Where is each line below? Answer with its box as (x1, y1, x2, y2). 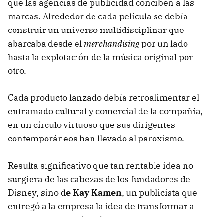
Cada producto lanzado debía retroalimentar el (8, 92, 199, 103)
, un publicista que (122, 186, 197, 198)
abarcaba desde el (8, 37, 84, 49)
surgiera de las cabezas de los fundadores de (8, 173, 190, 185)
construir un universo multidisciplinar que (8, 24, 184, 35)
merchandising (84, 37, 141, 49)
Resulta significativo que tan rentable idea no (8, 159, 193, 171)
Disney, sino (8, 186, 61, 198)
